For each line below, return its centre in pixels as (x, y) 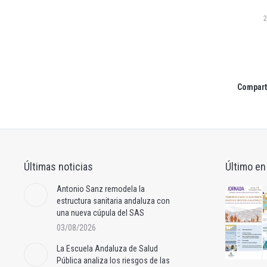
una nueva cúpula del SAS (100, 213)
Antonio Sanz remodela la (101, 189)
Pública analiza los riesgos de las (113, 261)
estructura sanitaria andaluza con (113, 201)
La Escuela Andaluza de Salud (107, 249)
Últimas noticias (58, 167)
